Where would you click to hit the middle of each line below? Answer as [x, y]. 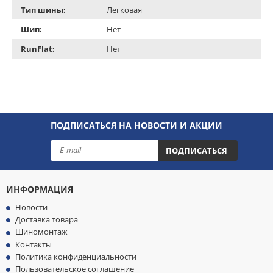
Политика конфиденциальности [76, 256]
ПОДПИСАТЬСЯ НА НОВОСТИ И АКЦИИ [136, 125]
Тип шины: [43, 9]
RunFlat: [38, 48]
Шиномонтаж [41, 232]
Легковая [124, 9]
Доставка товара [47, 220]
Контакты [34, 244]
